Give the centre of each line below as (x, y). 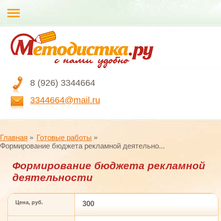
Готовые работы (64, 137)
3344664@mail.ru (65, 100)
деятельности (53, 177)
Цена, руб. (29, 202)
